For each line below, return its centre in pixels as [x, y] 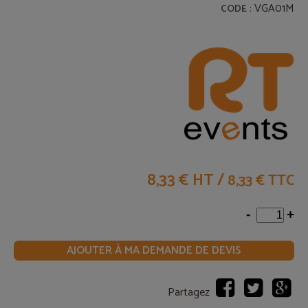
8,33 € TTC [261, 181]
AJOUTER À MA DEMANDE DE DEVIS [154, 251]
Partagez [189, 293]
